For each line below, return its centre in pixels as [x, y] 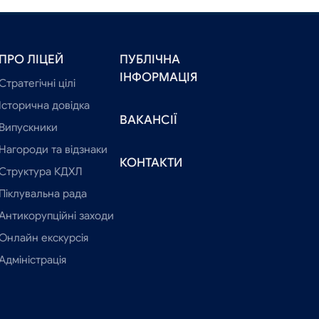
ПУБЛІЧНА [150, 60]
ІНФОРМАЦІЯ [159, 78]
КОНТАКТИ [151, 163]
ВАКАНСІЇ [149, 120]
